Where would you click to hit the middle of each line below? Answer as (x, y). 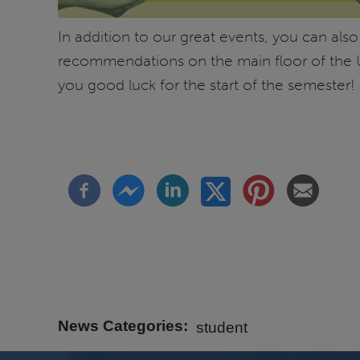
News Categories (121, 325)
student (221, 327)
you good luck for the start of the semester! (207, 85)
